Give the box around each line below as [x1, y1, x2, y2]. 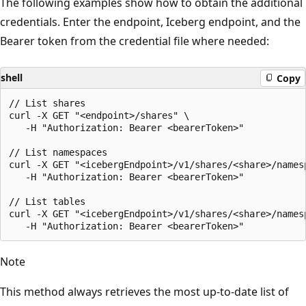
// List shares [9, 98, 85, 109]
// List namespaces [9, 147, 107, 158]
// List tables [9, 196, 85, 208]
